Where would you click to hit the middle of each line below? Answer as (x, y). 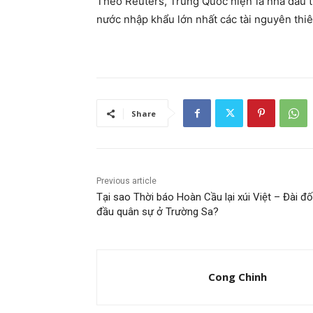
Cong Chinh (238, 277)
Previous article (126, 181)
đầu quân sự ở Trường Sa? (158, 212)
